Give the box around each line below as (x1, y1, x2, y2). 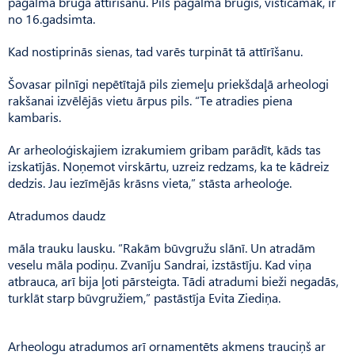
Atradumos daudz (8, 206, 105, 223)
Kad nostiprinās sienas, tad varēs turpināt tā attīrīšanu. (8, 42, 303, 59)
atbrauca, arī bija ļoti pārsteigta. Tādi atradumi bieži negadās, (8, 272, 338, 289)
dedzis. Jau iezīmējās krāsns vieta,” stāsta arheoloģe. (8, 174, 292, 191)
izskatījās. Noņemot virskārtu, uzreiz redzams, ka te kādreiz (8, 157, 329, 174)
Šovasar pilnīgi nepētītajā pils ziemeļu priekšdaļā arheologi (8, 74, 329, 92)
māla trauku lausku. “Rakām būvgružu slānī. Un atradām (8, 239, 315, 256)
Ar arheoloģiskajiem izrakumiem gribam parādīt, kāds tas (8, 140, 321, 158)
